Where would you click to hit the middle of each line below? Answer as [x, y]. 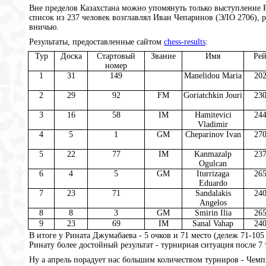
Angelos [213, 203]
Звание [163, 56]
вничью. [44, 27]
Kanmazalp [213, 154]
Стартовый [116, 56]
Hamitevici [213, 115]
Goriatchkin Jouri [213, 96]
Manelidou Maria [213, 76]
